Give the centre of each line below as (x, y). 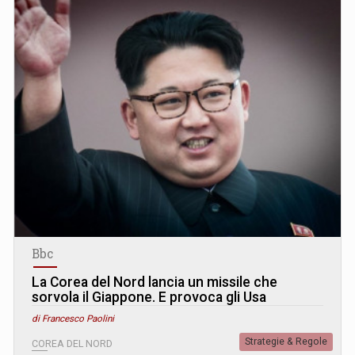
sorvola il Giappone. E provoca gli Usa (149, 297)
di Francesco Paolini (73, 318)
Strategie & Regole (286, 341)
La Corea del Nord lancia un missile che (155, 282)
